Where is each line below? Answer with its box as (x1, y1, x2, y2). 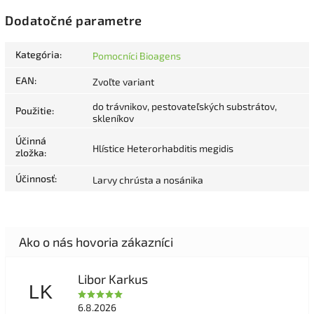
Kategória (15, 48, 60, 60)
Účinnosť (15, 172, 55, 184)
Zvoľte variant (93, 75, 154, 88)
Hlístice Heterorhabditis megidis (93, 142, 233, 154)
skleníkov (93, 111, 134, 124)
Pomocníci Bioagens (93, 49, 181, 62)
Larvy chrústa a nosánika (93, 173, 203, 186)
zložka (15, 146, 44, 158)
